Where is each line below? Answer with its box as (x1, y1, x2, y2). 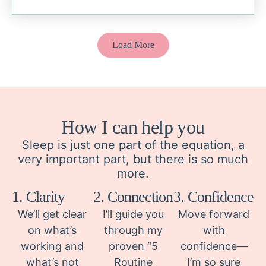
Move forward (178, 208, 249, 220)
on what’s (28, 224, 77, 236)
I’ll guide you (102, 208, 164, 220)
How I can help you (61, 116, 205, 138)
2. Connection (93, 188, 173, 205)
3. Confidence (173, 188, 254, 205)
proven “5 (108, 240, 158, 252)
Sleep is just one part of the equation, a (21, 138, 245, 152)
